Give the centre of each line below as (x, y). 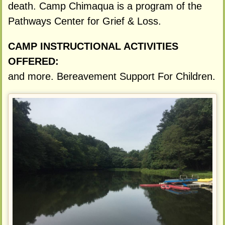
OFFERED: (33, 61)
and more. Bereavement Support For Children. (111, 76)
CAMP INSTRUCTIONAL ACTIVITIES (93, 46)
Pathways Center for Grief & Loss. (84, 21)
